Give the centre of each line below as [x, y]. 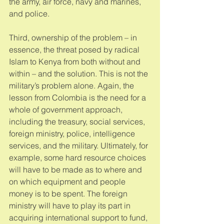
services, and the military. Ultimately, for [79, 145]
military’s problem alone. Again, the [72, 85]
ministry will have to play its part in [71, 205]
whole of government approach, [67, 109]
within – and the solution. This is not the [79, 73]
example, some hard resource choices [78, 157]
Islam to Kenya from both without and [76, 61]
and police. [30, 13]
